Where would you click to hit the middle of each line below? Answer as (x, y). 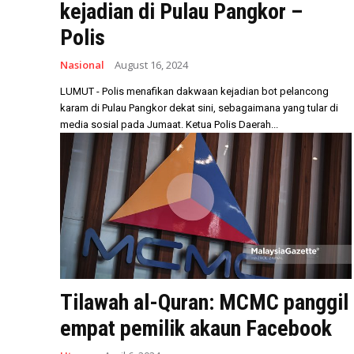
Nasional (82, 65)
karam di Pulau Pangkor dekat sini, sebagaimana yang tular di (199, 108)
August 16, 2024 (151, 65)
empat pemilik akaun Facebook (196, 328)
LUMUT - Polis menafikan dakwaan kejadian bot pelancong (194, 91)
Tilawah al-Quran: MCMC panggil (204, 302)
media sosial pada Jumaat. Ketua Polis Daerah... (232, 124)
